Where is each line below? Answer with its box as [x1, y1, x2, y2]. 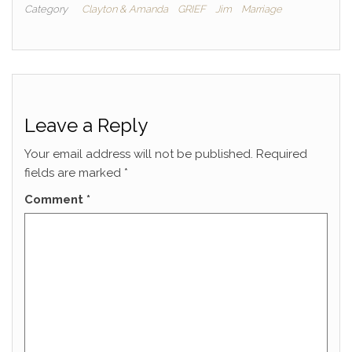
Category [24, 3, 68, 16]
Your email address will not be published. [24, 147, 253, 162]
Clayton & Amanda [82, 3, 168, 16]
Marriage [241, 3, 282, 16]
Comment [24, 192, 86, 207]
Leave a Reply [24, 114, 148, 137]
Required [256, 147, 307, 162]
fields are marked [24, 166, 124, 181]
